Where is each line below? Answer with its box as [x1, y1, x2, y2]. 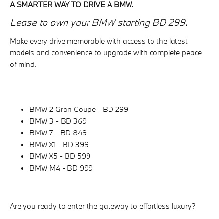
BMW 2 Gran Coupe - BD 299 [29, 104, 128, 114]
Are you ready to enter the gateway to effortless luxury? [10, 201, 196, 211]
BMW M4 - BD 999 [29, 163, 93, 173]
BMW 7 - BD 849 [29, 128, 87, 137]
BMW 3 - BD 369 [29, 116, 87, 126]
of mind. [10, 59, 37, 69]
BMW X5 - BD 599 [29, 151, 90, 161]
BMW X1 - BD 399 [29, 139, 88, 149]
